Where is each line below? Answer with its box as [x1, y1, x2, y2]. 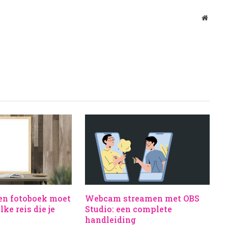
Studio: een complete [84, 204, 172, 215]
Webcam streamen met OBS [84, 193, 199, 204]
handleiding [84, 214, 136, 225]
